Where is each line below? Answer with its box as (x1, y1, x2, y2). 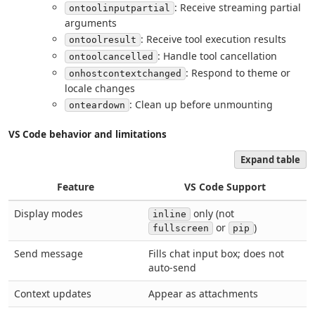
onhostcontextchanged (69, 67, 181, 79)
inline (153, 209, 186, 220)
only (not (191, 207, 234, 221)
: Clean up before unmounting (129, 98, 273, 112)
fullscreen (153, 223, 209, 234)
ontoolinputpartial (69, 2, 170, 13)
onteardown (69, 100, 125, 111)
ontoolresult (69, 34, 136, 46)
